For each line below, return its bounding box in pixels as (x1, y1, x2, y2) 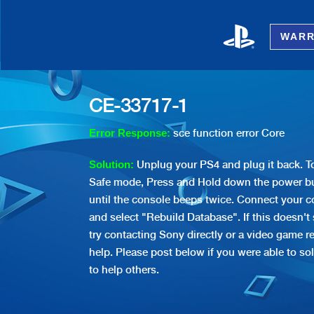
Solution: (89, 159, 137, 170)
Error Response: (89, 128, 173, 139)
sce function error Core (173, 127, 285, 139)
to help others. (89, 264, 159, 276)
